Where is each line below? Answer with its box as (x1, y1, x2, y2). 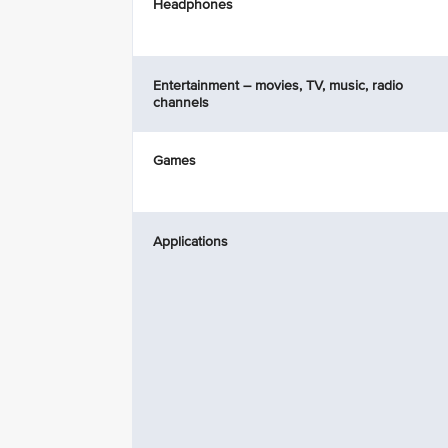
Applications (153, 233, 228, 250)
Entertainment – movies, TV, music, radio (153, 77, 403, 94)
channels (153, 94, 209, 111)
